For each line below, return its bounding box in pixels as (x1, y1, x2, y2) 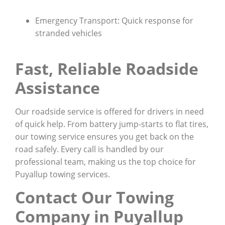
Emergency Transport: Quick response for (35, 15, 193, 26)
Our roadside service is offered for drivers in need (15, 106, 204, 118)
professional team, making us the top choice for (15, 156, 196, 168)
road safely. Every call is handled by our (15, 144, 164, 155)
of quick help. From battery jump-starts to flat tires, (15, 119, 208, 130)
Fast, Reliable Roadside (15, 58, 198, 80)
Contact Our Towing (15, 186, 174, 208)
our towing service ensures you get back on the (15, 131, 194, 143)
